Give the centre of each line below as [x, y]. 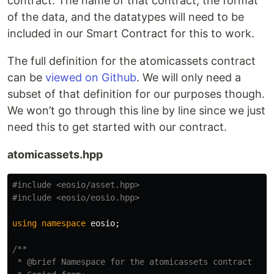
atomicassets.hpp [55, 155]
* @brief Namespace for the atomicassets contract [132, 262]
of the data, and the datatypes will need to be [126, 17]
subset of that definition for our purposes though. [136, 94]
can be [26, 78]
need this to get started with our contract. [117, 127]
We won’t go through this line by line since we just [136, 111]
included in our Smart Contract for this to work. [131, 34]
